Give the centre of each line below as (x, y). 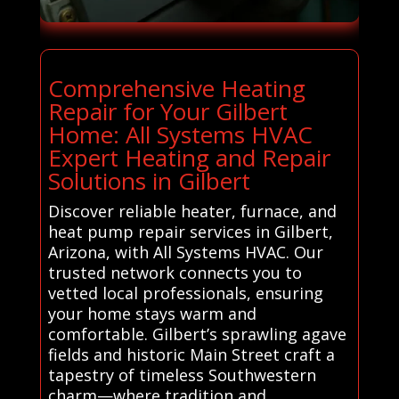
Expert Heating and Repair (189, 157)
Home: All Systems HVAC (180, 134)
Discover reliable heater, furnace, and (192, 211)
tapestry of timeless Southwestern (182, 375)
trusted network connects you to (175, 272)
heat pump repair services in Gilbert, (190, 231)
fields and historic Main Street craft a (191, 354)
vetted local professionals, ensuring (185, 293)
